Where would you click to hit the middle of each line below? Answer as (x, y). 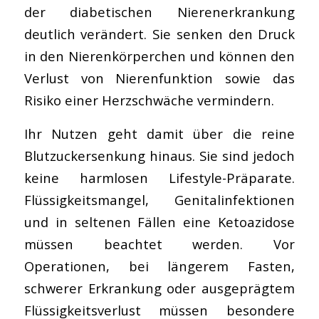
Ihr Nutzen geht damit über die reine (159, 133)
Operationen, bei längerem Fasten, (159, 266)
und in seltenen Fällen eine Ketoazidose (159, 221)
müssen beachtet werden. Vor (159, 244)
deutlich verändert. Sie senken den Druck (159, 33)
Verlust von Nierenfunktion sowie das (159, 78)
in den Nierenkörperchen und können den (159, 56)
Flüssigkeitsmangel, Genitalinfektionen (159, 199)
